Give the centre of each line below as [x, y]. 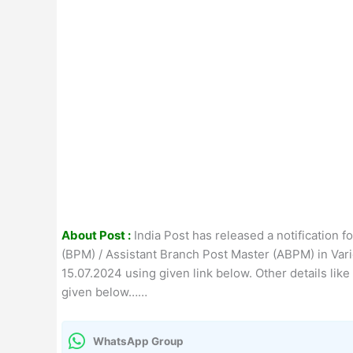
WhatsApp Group [138, 341]
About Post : [96, 235]
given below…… [104, 292]
